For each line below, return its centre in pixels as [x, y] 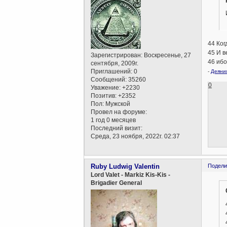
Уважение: [106, 88]
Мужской [117, 104]
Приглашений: [112, 72]
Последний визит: [117, 128]
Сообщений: [109, 80]
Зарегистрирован [116, 55]
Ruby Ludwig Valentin [125, 167]
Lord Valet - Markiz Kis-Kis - [131, 175]
